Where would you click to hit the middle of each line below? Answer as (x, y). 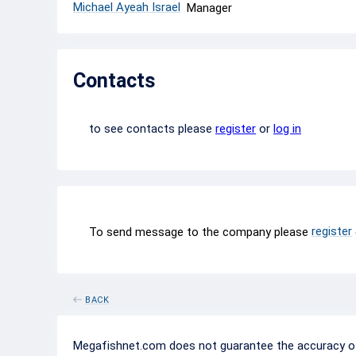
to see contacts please (152, 129)
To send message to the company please (200, 232)
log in (287, 129)
